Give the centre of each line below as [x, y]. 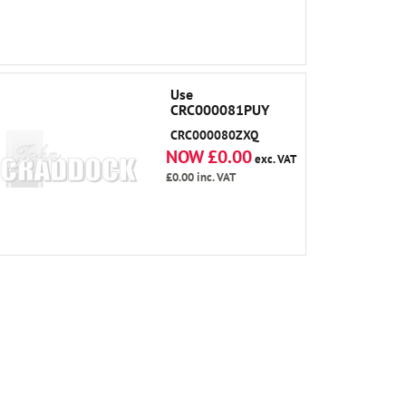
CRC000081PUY [220, 110]
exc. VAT [274, 159]
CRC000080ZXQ [214, 135]
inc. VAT [215, 177]
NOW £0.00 [209, 157]
